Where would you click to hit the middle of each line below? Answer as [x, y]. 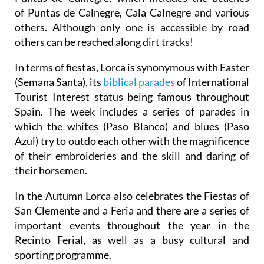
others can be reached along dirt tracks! [104, 42]
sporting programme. [63, 255]
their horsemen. [51, 171]
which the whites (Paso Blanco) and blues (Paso [132, 126]
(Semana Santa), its [59, 82]
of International [212, 82]
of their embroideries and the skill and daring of [132, 156]
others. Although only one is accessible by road [132, 27]
